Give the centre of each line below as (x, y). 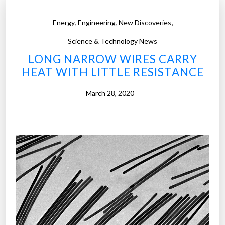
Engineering (96, 23)
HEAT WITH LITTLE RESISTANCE (113, 72)
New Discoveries (145, 23)
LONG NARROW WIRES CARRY (113, 59)
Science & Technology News (113, 41)
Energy (64, 23)
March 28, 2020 (110, 93)
